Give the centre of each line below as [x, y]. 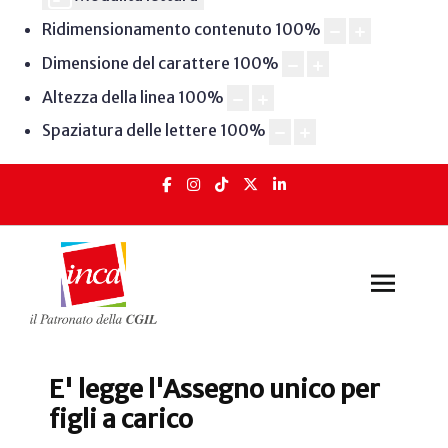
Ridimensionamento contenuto [156, 29]
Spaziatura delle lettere [129, 130]
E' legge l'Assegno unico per [214, 389]
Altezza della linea [108, 96]
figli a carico [121, 419]
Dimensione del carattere [135, 62]
